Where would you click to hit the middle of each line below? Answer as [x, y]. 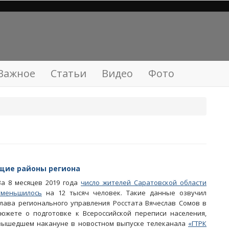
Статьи [68, 73]
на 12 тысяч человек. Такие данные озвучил [124, 193]
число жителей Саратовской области [144, 182]
